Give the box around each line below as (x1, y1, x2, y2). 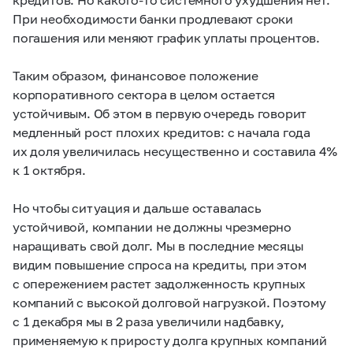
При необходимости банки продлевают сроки (13, 11, 293, 26)
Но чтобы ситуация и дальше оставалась (13, 200, 262, 215)
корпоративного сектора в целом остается (13, 87, 276, 102)
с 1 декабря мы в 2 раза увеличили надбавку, (13, 314, 284, 329)
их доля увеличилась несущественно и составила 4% (13, 143, 337, 158)
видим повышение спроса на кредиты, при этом (13, 257, 307, 272)
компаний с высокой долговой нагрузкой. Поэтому (13, 295, 326, 310)
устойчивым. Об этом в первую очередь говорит (13, 106, 307, 121)
